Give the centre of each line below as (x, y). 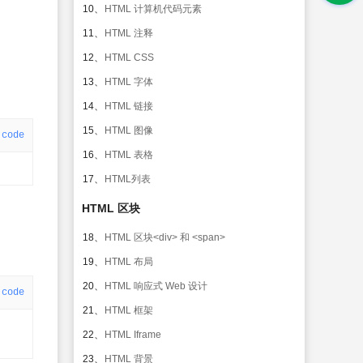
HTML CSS (129, 58)
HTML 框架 (129, 310)
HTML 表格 (129, 155)
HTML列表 (128, 179)
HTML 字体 (129, 82)
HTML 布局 (129, 262)
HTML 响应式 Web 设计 (156, 286)
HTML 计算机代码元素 (153, 9)
